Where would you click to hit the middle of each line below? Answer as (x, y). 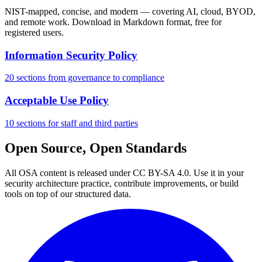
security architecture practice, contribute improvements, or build (122, 183)
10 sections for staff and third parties (71, 123)
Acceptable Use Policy (57, 101)
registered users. (34, 32)
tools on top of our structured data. (68, 194)
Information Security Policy (71, 55)
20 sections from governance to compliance (85, 78)
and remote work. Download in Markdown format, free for (113, 22)
